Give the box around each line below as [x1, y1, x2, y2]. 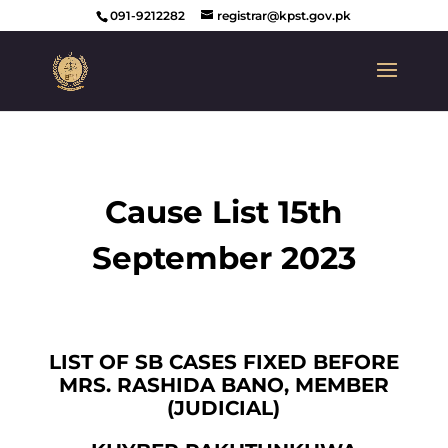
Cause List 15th [105, 193, 343, 231]
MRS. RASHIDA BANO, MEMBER [58, 373, 389, 397]
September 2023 [91, 239, 356, 277]
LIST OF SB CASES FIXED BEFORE [48, 350, 399, 374]
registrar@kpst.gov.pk [217, 8, 352, 23]
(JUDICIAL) [167, 396, 281, 420]
